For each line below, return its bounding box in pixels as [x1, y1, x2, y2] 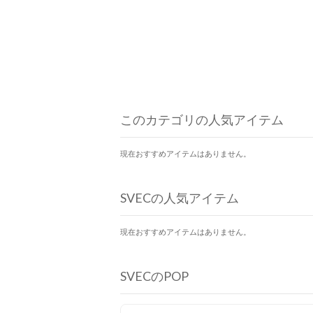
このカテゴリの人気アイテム [120, 112, 284, 128]
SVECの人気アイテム [120, 190, 239, 206]
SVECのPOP [120, 268, 189, 284]
